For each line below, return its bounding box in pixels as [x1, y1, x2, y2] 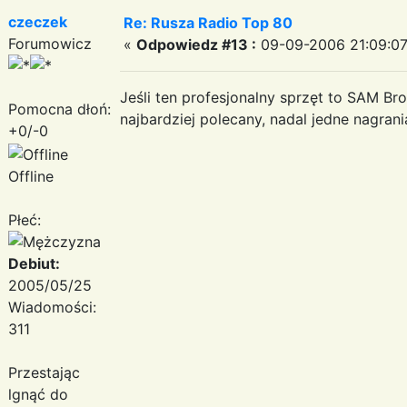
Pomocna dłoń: [8, 99, 111, 118]
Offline [8, 166, 54, 185]
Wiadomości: [8, 297, 96, 316]
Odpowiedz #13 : [136, 35, 256, 54]
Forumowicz [8, 34, 92, 53]
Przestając [8, 362, 80, 382]
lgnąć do [8, 384, 68, 403]
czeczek [8, 12, 67, 31]
